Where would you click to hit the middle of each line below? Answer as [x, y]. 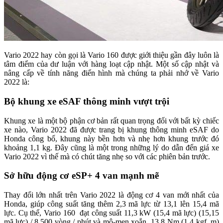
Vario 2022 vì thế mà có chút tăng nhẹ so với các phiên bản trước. [107, 156]
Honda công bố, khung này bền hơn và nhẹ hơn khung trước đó [111, 138]
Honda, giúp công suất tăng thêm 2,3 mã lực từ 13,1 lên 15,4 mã [111, 204]
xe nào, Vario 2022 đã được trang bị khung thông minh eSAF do [111, 129]
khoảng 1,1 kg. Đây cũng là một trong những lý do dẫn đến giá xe [111, 147]
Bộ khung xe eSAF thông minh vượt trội [87, 102]
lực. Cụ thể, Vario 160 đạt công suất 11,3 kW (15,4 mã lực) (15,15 [111, 213]
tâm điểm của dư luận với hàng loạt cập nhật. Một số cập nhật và [111, 64]
